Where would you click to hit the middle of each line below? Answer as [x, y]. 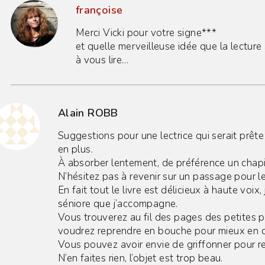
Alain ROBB [88, 113]
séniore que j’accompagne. [118, 203]
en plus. [75, 149]
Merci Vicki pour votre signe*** [146, 33]
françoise [99, 10]
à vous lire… [102, 60]
